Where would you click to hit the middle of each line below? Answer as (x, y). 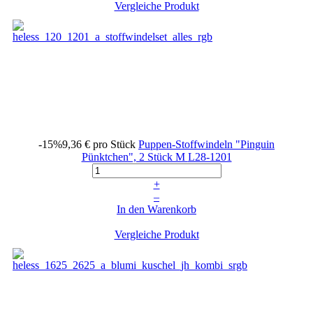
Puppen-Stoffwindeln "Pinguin (206, 144)
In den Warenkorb (156, 209)
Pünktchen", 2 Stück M (134, 156)
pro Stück (114, 144)
